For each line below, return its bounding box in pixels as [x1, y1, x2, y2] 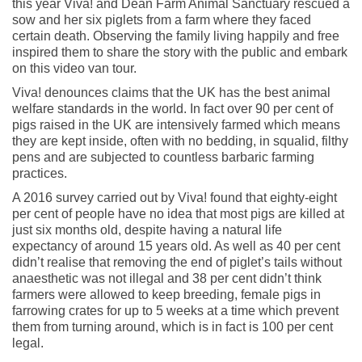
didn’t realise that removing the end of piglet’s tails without [12, 255, 342, 269]
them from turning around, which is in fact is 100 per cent [12, 319, 333, 334]
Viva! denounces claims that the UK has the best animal [12, 85, 330, 99]
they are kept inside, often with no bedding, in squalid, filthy [12, 133, 348, 148]
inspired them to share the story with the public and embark [12, 44, 347, 59]
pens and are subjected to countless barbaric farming [12, 149, 314, 164]
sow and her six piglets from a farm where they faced [12, 12, 311, 27]
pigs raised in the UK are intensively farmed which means [12, 117, 340, 132]
